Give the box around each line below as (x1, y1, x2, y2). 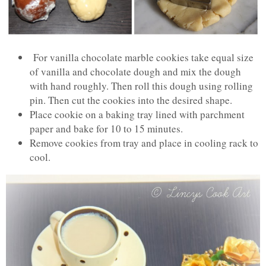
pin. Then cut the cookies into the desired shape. (30, 93, 232, 107)
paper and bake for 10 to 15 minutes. (30, 122, 183, 136)
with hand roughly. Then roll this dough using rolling (30, 79, 253, 93)
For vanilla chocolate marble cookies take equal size (30, 50, 254, 65)
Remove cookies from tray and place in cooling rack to (30, 136, 258, 150)
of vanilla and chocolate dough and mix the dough (30, 65, 241, 79)
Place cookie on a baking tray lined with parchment (30, 107, 245, 122)
